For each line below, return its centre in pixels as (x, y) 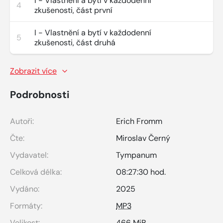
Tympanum (136, 155)
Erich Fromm (139, 121)
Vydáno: (25, 189)
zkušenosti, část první (73, 10)
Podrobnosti (40, 94)
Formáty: (26, 206)
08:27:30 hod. (141, 172)
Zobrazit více (33, 71)
